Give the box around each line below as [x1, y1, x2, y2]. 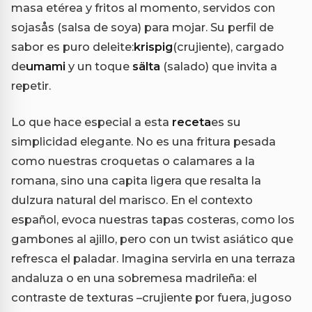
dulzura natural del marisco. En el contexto [11, 193, 253, 208]
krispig [134, 40, 173, 54]
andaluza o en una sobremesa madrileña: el [11, 271, 257, 286]
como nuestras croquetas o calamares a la [11, 154, 255, 169]
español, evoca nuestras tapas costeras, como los [11, 212, 295, 227]
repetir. [11, 79, 51, 93]
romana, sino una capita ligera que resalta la [11, 173, 261, 188]
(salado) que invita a [160, 59, 277, 74]
